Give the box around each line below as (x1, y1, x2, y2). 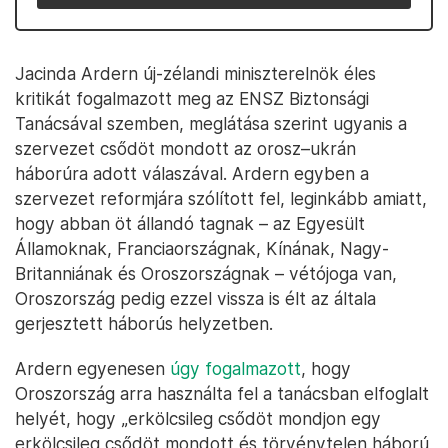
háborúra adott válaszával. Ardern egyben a (15, 163, 369, 184)
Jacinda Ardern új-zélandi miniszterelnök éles (15, 63, 376, 84)
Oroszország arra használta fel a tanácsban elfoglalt (15, 383, 429, 404)
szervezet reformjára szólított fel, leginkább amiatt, (15, 188, 427, 209)
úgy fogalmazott (170, 358, 301, 379)
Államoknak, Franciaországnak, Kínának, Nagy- (15, 238, 389, 259)
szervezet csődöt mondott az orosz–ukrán (15, 138, 356, 159)
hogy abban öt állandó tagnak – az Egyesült (15, 213, 365, 234)
